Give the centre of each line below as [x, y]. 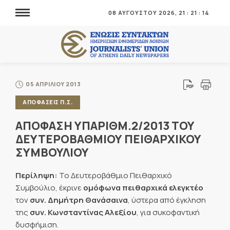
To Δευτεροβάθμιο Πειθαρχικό [116, 176]
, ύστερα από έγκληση [167, 200]
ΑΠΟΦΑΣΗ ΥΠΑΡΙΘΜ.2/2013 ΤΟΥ [105, 126]
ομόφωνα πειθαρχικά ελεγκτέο [143, 188]
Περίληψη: [37, 176]
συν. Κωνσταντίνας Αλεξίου [83, 213]
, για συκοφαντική [168, 213]
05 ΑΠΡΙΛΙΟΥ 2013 [53, 84]
